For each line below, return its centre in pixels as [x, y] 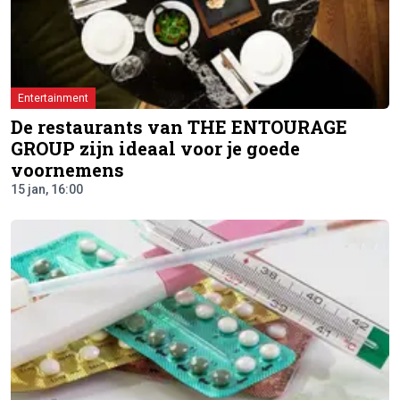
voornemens [67, 170]
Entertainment [53, 99]
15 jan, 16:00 [47, 190]
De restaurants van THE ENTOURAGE [179, 127]
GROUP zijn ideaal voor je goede [155, 149]
